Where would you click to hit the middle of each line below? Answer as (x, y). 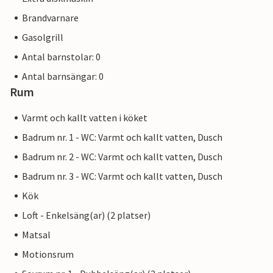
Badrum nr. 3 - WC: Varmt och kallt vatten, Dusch (122, 176)
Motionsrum (48, 254)
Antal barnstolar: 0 (61, 57)
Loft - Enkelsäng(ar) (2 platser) (86, 215)
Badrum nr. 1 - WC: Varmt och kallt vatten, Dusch (122, 137)
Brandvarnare (50, 18)
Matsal (36, 235)
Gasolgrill (43, 37)
